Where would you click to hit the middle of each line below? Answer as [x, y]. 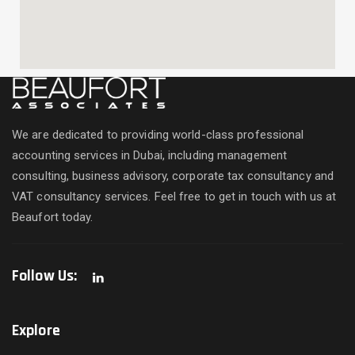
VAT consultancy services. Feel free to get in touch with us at [174, 197]
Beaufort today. [53, 218]
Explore [36, 331]
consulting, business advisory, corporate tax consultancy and [173, 176]
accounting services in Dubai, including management [150, 156]
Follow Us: [44, 276]
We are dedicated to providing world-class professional [158, 135]
